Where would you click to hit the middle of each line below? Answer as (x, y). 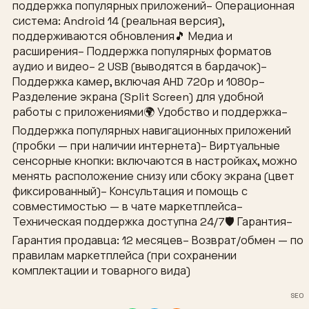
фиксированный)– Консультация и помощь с (130, 192)
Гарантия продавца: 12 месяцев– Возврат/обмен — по (158, 241)
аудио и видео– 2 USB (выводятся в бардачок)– (140, 67)
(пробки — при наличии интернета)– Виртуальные (146, 146)
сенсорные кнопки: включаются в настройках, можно (155, 161)
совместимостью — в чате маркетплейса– (128, 207)
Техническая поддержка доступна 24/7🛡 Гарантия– (152, 222)
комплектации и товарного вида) (101, 271)
